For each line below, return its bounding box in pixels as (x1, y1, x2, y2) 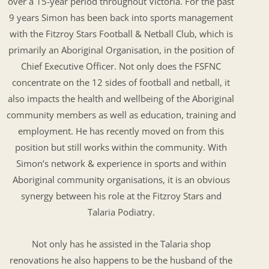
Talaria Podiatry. (87, 206, 155, 219)
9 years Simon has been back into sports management (9, 11, 234, 24)
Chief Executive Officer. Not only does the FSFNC (21, 60, 222, 73)
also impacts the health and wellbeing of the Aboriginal (8, 92, 235, 105)
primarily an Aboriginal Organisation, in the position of (8, 44, 234, 56)
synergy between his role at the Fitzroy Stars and (20, 190, 222, 202)
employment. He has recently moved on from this (18, 125, 225, 138)
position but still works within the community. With (15, 141, 228, 154)
